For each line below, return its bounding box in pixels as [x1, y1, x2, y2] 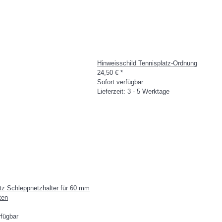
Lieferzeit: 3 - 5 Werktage [97, 88, 169, 95]
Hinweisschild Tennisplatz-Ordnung [97, 59, 197, 67]
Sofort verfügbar [97, 78, 143, 86]
